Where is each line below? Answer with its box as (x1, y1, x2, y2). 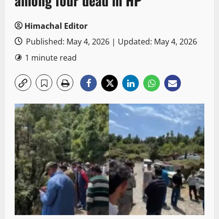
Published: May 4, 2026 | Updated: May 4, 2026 (24, 36, 197, 47)
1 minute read (25, 52, 77, 64)
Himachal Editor (24, 21, 88, 32)
